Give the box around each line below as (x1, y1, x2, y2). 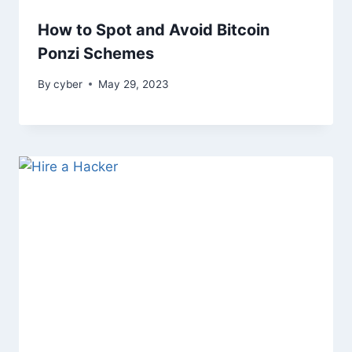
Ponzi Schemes (38, 44, 154, 64)
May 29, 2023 (98, 77, 170, 90)
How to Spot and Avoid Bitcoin (38, 20, 269, 40)
